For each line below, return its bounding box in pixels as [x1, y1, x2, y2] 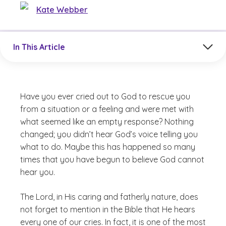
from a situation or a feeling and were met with [20, 104, 194, 114]
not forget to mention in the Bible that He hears [20, 204, 195, 214]
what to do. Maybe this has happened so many [20, 142, 195, 152]
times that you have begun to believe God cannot [20, 154, 204, 164]
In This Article [13, 41, 65, 52]
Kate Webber [36, 4, 88, 15]
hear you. [20, 167, 55, 177]
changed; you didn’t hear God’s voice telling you [20, 129, 198, 139]
